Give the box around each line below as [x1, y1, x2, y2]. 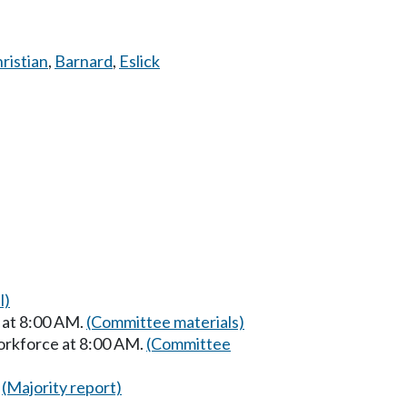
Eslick [119, 51, 160, 71]
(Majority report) [2, 376, 122, 397]
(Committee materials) [86, 311, 244, 332]
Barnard [55, 51, 113, 71]
